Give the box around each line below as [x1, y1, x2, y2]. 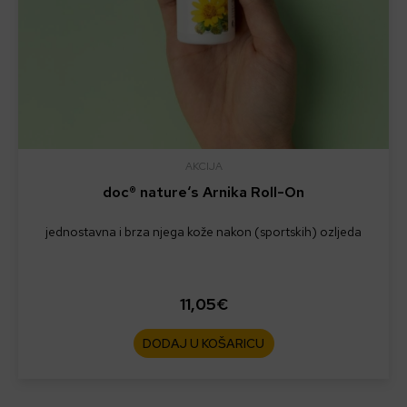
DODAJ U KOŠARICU [143, 334, 264, 352]
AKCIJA [184, 158, 223, 174]
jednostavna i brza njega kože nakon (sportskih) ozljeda [45, 223, 362, 240]
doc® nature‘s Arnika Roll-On [103, 182, 304, 202]
